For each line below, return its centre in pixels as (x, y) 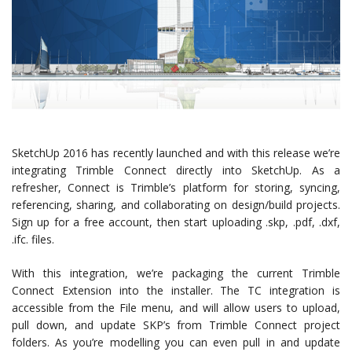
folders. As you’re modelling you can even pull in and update (176, 342)
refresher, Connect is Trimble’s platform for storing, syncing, (176, 187)
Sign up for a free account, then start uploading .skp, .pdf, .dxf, (176, 222)
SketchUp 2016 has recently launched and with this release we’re (176, 152)
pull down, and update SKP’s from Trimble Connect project (176, 324)
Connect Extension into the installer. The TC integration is (176, 290)
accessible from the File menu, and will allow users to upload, (176, 307)
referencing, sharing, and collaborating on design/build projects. (176, 204)
